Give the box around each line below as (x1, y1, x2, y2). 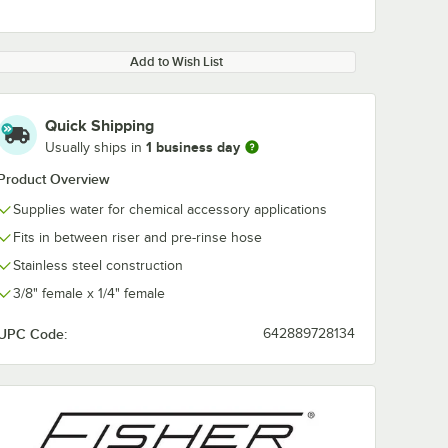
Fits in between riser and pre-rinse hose (13, 230, 262, 245)
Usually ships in (45, 139, 146, 155)
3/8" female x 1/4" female (13, 286, 165, 301)
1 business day (146, 138, 240, 155)
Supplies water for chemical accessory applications (13, 202, 327, 217)
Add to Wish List (129, 54, 223, 69)
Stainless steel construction (13, 258, 183, 273)
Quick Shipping (45, 117, 154, 135)
